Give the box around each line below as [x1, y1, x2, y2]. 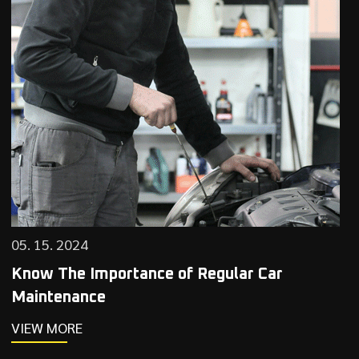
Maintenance [10, 288, 106, 305]
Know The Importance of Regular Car [10, 265, 283, 282]
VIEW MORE [10, 317, 83, 337]
